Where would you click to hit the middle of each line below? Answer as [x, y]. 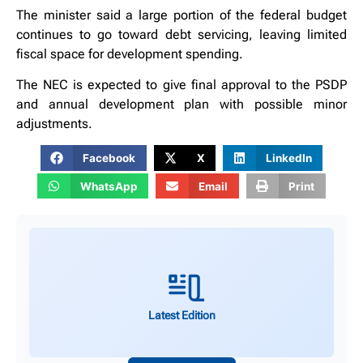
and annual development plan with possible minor [181, 104]
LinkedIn [288, 158]
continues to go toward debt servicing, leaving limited [181, 34]
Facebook [109, 158]
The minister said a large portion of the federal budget [181, 15]
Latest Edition [181, 315]
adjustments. [54, 124]
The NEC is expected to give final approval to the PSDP [181, 85]
